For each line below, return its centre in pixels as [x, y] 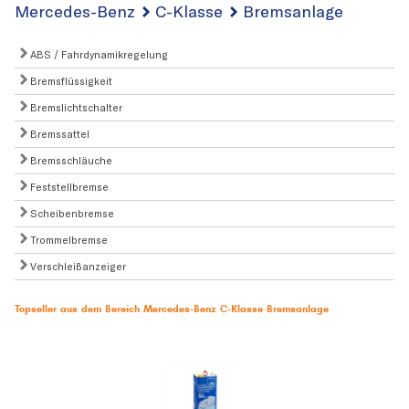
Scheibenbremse [71, 213]
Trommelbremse [68, 240]
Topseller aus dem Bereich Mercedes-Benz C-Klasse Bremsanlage [172, 309]
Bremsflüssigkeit [70, 81]
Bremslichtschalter [75, 107]
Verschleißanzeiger [77, 266]
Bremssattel [58, 134]
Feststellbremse [68, 187]
